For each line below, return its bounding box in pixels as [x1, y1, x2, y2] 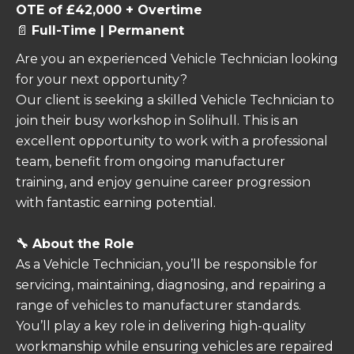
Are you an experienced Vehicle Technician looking [16, 51, 338, 66]
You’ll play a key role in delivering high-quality [16, 318, 306, 333]
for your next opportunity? [16, 71, 187, 87]
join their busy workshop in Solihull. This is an [16, 112, 298, 128]
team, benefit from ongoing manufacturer [16, 153, 285, 169]
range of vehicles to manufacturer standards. [16, 297, 301, 313]
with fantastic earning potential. [16, 194, 216, 210]
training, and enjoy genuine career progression [16, 174, 311, 190]
